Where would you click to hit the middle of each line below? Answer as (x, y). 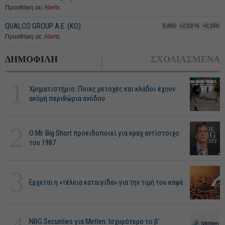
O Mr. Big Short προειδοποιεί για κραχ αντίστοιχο (104, 133)
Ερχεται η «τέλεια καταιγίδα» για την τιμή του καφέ (106, 182)
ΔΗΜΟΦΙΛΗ (31, 59)
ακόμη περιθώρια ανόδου (67, 98)
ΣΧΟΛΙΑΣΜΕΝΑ (185, 59)
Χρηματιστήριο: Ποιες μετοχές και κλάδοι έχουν (102, 89)
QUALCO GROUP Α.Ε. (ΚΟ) (43, 26)
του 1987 (42, 143)
